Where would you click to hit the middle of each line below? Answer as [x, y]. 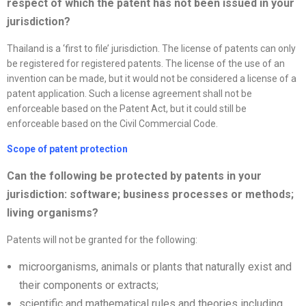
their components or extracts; [89, 286]
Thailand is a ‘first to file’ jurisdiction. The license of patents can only [151, 49]
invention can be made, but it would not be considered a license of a [152, 79]
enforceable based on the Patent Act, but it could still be [127, 109]
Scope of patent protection [67, 149]
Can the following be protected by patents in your [134, 176]
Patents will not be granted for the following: [102, 240]
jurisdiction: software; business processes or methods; [150, 195]
